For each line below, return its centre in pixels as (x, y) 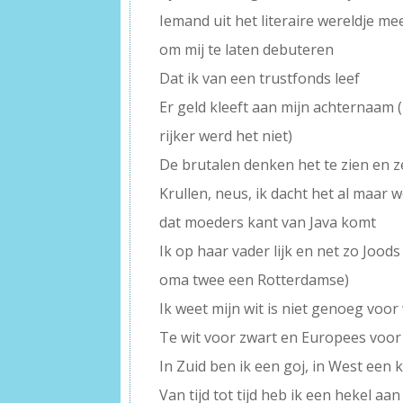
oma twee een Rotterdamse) (255, 279)
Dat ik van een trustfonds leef (260, 78)
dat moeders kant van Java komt (268, 222)
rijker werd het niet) (226, 135)
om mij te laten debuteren (247, 49)
